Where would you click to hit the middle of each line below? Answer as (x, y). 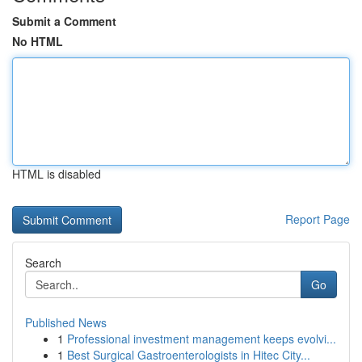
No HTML (38, 41)
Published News (66, 322)
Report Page (318, 219)
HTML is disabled (57, 174)
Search (43, 263)
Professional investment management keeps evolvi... (202, 339)
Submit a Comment (64, 21)
